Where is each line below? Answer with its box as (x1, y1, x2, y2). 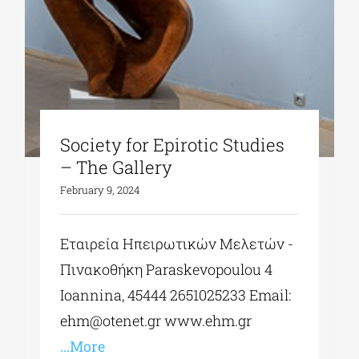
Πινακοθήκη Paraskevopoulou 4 (60, 260, 273, 280)
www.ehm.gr (161, 311, 256, 331)
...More (60, 337, 106, 357)
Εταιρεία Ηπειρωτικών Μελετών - (60, 234, 294, 254)
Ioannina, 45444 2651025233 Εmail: (60, 285, 292, 305)
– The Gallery (60, 155, 173, 179)
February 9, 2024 (60, 183, 140, 198)
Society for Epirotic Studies (60, 133, 285, 157)
